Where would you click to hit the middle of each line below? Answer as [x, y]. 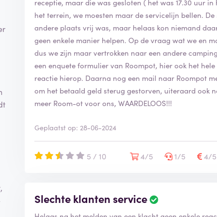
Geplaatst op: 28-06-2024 [76, 127]
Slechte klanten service [91, 198]
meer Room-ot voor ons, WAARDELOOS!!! [103, 103]
